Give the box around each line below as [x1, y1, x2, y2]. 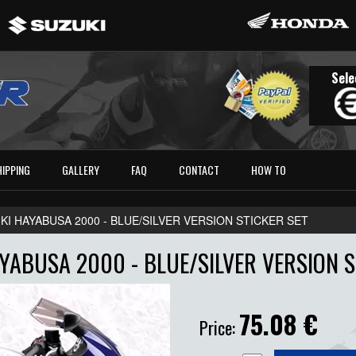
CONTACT [179, 161, 220, 179]
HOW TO [251, 161, 287, 179]
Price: [199, 315, 239, 341]
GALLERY [62, 161, 100, 179]
